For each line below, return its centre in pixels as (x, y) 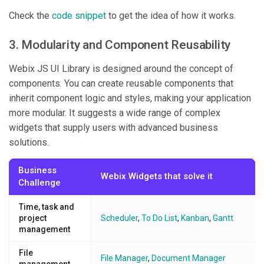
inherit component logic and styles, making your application (130, 98)
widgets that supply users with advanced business (113, 127)
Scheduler (119, 218)
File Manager (124, 258)
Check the (30, 15)
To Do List (159, 218)
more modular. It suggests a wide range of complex (115, 113)
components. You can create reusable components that (121, 83)
